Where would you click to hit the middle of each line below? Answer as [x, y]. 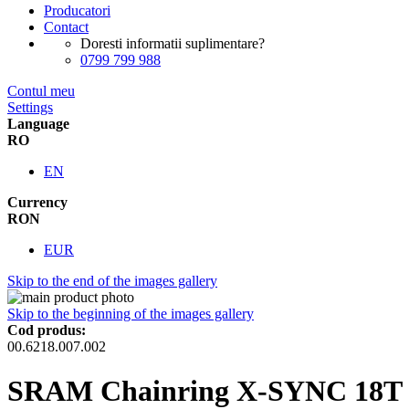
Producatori [77, 10]
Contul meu [41, 91]
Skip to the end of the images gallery [112, 281]
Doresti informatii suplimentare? [173, 43]
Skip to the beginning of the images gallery [131, 314]
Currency [37, 202]
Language [38, 124]
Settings [30, 107]
